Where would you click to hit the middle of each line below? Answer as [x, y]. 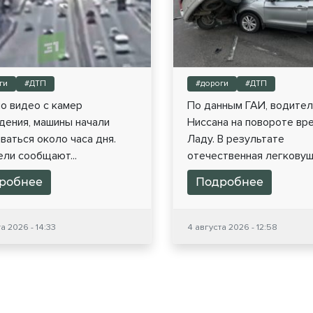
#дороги [212, 83]
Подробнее [229, 182]
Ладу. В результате [235, 139]
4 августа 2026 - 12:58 [232, 227]
